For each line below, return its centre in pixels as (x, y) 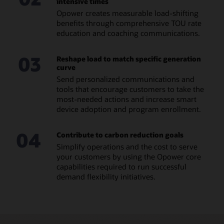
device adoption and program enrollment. (128, 109)
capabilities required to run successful (121, 167)
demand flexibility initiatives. (106, 177)
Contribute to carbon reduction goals (120, 134)
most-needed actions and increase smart (126, 99)
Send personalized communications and (125, 79)
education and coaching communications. (128, 33)
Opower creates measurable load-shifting (127, 13)
